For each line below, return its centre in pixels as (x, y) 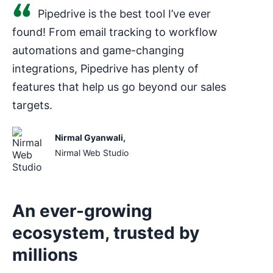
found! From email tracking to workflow (115, 32)
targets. (32, 105)
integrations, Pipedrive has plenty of (105, 68)
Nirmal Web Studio (92, 152)
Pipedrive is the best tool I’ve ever (124, 13)
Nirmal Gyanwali (89, 137)
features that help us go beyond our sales (119, 87)
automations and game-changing (98, 50)
